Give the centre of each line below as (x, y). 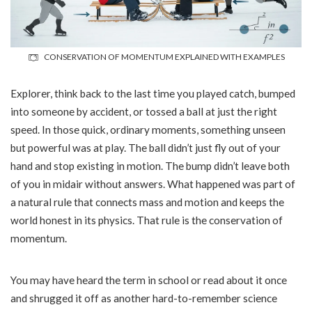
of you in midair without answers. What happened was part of (153, 184)
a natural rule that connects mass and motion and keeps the (147, 202)
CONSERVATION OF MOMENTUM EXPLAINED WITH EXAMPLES (164, 57)
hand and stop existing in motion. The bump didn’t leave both (150, 166)
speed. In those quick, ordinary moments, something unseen (148, 130)
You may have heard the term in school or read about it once (149, 280)
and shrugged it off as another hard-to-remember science (144, 298)
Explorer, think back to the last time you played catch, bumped (153, 94)
